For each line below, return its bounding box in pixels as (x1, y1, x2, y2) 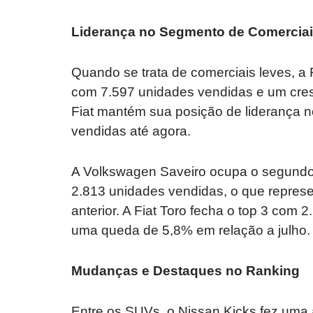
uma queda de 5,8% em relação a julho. (71, 223, 310, 238)
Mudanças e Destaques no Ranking (71, 263, 300, 279)
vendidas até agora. (71, 124, 191, 139)
